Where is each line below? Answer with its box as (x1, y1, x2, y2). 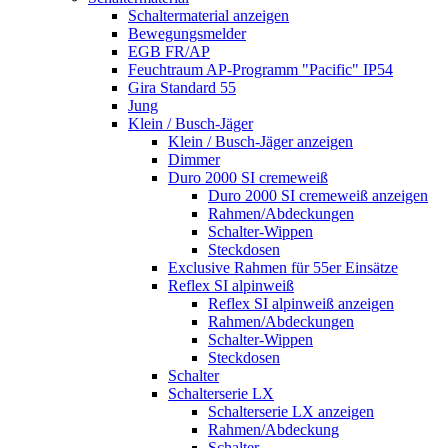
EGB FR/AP (128, 42, 210, 60)
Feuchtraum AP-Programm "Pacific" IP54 (128, 60, 393, 78)
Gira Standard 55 (128, 78, 236, 96)
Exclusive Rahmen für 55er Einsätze (168, 258, 398, 276)
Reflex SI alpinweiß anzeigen (208, 294, 394, 312)
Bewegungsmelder (128, 24, 246, 42)
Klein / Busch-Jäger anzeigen (168, 132, 353, 150)
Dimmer (168, 150, 220, 168)
